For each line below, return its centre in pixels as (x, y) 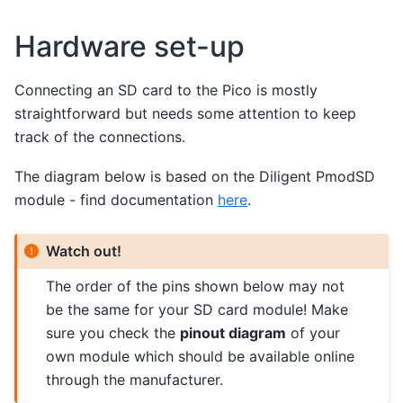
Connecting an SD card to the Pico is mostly (166, 90)
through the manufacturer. (135, 380)
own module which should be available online (201, 357)
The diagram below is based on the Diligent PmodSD (195, 176)
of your (313, 333)
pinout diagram (233, 333)
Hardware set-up (130, 46)
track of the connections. (100, 136)
